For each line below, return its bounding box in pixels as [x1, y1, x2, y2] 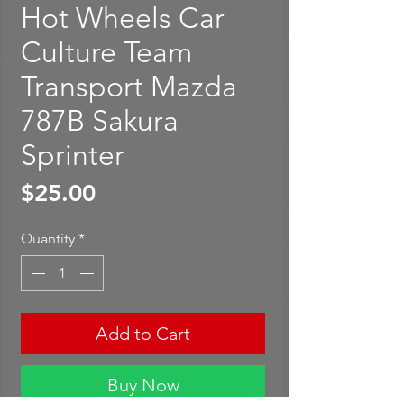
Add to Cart [96, 323, 190, 345]
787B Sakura [21, 104, 179, 139]
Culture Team [21, 35, 192, 70]
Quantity [21, 230, 75, 248]
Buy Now [106, 374, 179, 397]
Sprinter [21, 138, 124, 173]
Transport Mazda [21, 69, 237, 105]
